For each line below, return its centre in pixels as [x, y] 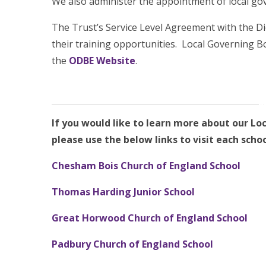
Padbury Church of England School [132, 244]
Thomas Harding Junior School [123, 191]
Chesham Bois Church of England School [146, 165]
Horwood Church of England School [165, 218]
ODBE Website [102, 60]
